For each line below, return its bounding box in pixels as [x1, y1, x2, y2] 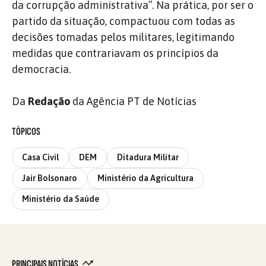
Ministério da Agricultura [97, 173, 194, 183]
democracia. [12, 62, 71, 75]
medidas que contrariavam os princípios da [12, 46, 218, 59]
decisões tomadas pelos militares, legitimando [12, 30, 235, 43]
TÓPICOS [12, 125, 40, 138]
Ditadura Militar [117, 152, 179, 162]
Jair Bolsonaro [22, 173, 77, 183]
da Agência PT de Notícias [70, 94, 197, 107]
